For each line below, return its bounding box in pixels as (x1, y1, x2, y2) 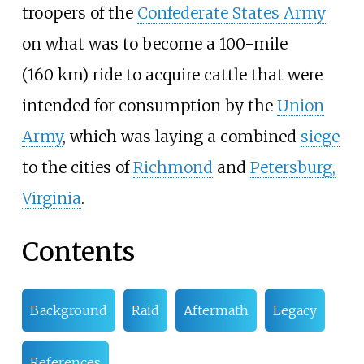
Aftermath (183, 302, 249, 319)
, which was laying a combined (62, 127, 301, 147)
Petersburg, (249, 158, 336, 178)
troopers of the (21, 3, 137, 24)
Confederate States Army (136, 3, 326, 24)
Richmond (132, 158, 213, 178)
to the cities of (21, 158, 133, 178)
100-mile (219, 34, 288, 54)
